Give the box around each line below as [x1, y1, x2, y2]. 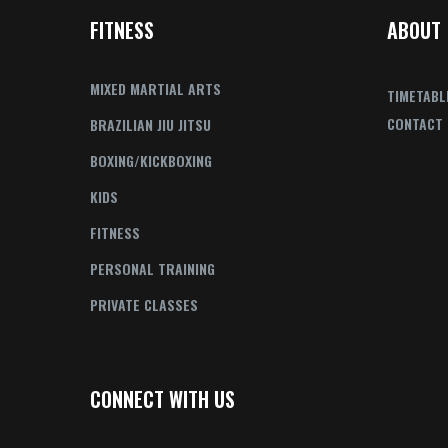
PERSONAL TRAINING [90, 258, 216, 279]
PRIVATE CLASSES [90, 294, 199, 315]
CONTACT [387, 113, 444, 134]
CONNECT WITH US [90, 384, 236, 414]
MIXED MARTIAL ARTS [90, 78, 222, 99]
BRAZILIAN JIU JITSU [90, 114, 212, 135]
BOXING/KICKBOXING [90, 150, 213, 171]
